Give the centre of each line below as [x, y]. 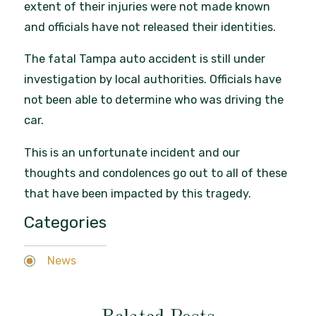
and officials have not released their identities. [150, 27]
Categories [66, 222]
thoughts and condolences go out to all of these [156, 173]
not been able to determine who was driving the [154, 100]
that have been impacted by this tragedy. [138, 193]
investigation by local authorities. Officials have [153, 80]
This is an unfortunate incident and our [132, 152]
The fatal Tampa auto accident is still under [145, 59]
